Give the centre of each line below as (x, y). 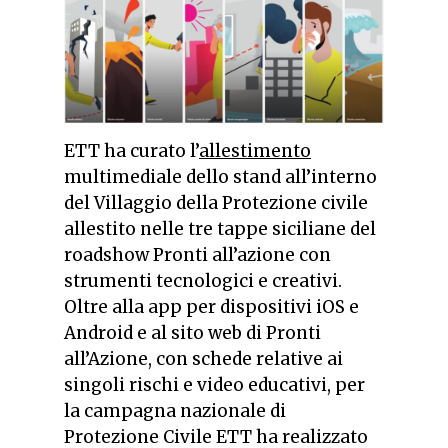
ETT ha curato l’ (131, 151)
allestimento (255, 151)
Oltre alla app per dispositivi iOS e (211, 307)
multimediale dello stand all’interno (220, 177)
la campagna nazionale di (175, 411)
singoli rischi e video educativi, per (214, 385)
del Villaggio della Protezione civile (216, 203)
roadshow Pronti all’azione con (197, 255)
